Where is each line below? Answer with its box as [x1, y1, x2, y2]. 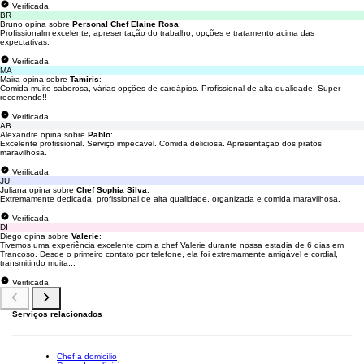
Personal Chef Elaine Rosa [72, 19, 179, 28]
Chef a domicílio [57, 352, 117, 361]
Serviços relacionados [12, 310, 102, 318]
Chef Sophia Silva [76, 185, 147, 194]
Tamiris [70, 75, 99, 84]
